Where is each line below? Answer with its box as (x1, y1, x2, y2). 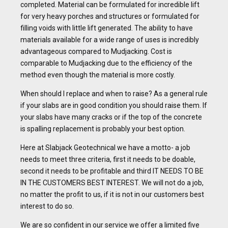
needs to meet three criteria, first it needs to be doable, (20, 155, 195, 164)
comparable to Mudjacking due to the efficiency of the (20, 59, 192, 68)
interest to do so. (20, 202, 74, 211)
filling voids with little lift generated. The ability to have (20, 24, 193, 33)
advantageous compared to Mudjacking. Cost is (20, 47, 172, 56)
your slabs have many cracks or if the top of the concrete (20, 113, 202, 122)
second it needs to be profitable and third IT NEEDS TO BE (20, 167, 204, 176)
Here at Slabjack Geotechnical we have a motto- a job (20, 144, 190, 152)
